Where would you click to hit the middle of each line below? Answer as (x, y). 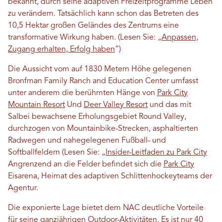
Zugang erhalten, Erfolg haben (61, 50)
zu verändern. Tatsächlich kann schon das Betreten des (103, 14)
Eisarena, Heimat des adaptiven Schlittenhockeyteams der (110, 176)
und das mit (169, 105)
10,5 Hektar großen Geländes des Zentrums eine (93, 26)
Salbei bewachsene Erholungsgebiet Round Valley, (97, 117)
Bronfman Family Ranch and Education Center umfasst (103, 81)
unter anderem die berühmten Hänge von (83, 93)
